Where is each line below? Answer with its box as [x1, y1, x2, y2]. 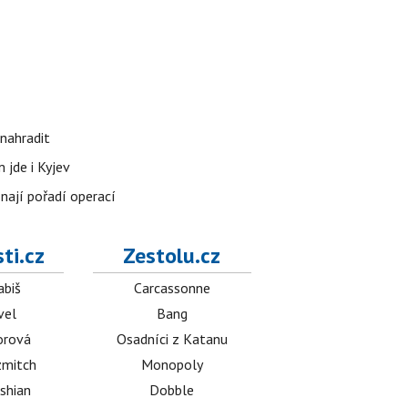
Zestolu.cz [123, 241, 221, 270]
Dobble [149, 381, 195, 400]
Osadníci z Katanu [116, 330, 228, 349]
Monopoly [140, 355, 203, 374]
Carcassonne [133, 279, 210, 298]
